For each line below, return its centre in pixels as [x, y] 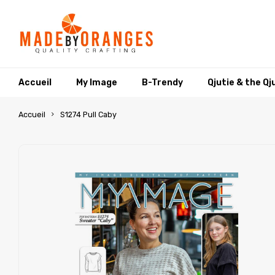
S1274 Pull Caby [88, 114]
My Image [97, 82]
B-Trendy [162, 82]
